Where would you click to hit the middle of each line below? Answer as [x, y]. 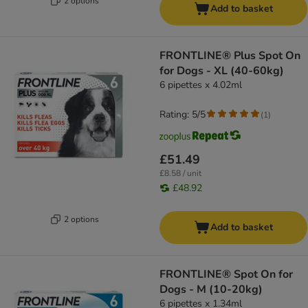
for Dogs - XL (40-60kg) [222, 71]
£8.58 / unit [180, 174]
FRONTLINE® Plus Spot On [230, 56]
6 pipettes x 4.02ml [201, 85]
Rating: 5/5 [183, 115]
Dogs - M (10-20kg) [211, 290]
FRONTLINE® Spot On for [226, 275]
